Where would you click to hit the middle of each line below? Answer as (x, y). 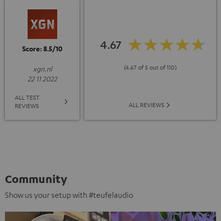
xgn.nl (42, 69)
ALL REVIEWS (147, 105)
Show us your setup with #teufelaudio (69, 195)
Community (36, 179)
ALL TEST (27, 97)
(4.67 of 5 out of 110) (150, 67)
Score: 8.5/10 (42, 49)
